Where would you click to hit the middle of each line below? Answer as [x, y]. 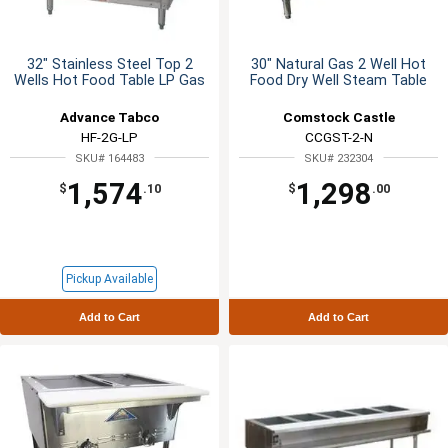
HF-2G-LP [109, 137]
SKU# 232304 [338, 159]
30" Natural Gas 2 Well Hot [338, 65]
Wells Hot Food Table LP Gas [109, 81]
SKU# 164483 [109, 159]
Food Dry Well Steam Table [338, 81]
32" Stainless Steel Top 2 [109, 65]
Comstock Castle [338, 117]
